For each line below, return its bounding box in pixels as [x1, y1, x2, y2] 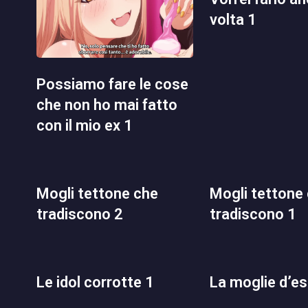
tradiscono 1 [210, 205, 297, 223]
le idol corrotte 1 [45, 273, 154, 291]
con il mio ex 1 [36, 116, 133, 134]
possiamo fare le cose [36, 75, 46, 93]
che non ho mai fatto [36, 96, 177, 113]
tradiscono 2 [36, 205, 123, 223]
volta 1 [210, 11, 257, 28]
